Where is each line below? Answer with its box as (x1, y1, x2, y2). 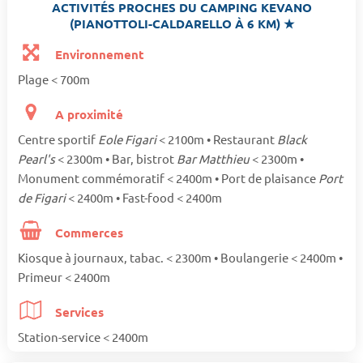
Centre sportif (17, 131, 98, 147)
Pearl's (17, 151, 58, 167)
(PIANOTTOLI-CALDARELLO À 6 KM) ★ (69, 15, 294, 32)
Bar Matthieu (176, 151, 252, 167)
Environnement (52, 46, 145, 63)
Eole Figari (97, 131, 159, 147)
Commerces (52, 224, 124, 241)
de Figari (17, 190, 68, 206)
